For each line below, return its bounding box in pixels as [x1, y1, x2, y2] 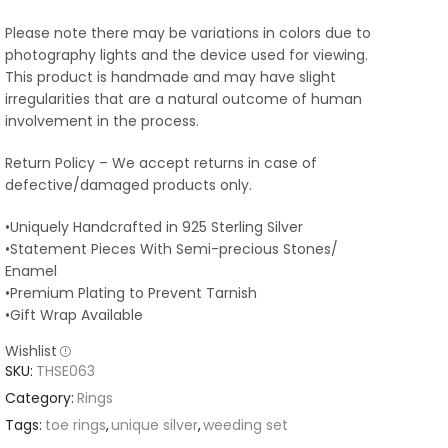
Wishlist [5, 341, 57, 362]
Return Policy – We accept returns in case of [5, 153, 317, 174]
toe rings [45, 415, 106, 436]
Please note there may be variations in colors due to [5, 23, 371, 44]
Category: [5, 388, 74, 409]
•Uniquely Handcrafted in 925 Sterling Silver [5, 217, 303, 238]
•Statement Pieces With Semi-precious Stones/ [5, 239, 338, 260]
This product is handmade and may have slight [5, 67, 336, 88]
